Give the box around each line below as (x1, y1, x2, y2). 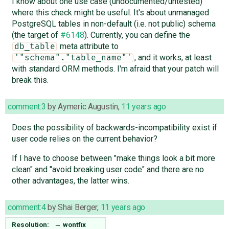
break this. (11, 75, 49, 85)
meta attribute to (57, 41, 119, 51)
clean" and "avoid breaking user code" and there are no (11, 164, 204, 174)
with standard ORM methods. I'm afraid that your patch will (11, 63, 219, 74)
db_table (14, 42, 55, 51)
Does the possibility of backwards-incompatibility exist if (11, 122, 217, 132)
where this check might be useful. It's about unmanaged (11, 7, 209, 17)
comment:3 (8, 101, 46, 111)
